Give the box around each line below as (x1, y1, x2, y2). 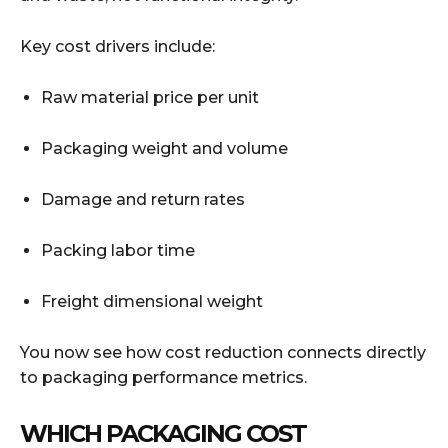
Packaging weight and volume (41, 138, 288, 158)
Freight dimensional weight (41, 291, 263, 311)
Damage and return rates (41, 189, 245, 209)
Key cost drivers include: (20, 36, 215, 56)
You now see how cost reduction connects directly (20, 342, 426, 362)
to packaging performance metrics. (20, 367, 307, 387)
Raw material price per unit (41, 87, 259, 107)
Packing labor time (41, 240, 195, 260)
